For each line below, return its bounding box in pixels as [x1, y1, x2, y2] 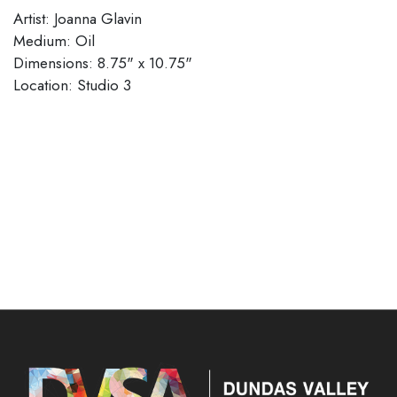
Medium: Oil [13, 30, 95, 52]
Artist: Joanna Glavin [13, 8, 142, 30]
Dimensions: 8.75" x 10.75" [13, 52, 192, 74]
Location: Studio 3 [13, 74, 131, 97]
